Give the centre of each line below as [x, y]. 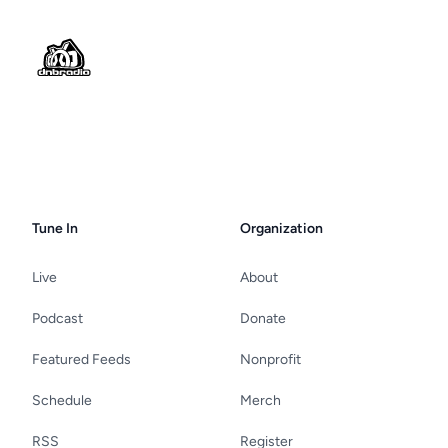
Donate [263, 318]
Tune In [55, 228]
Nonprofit [270, 359]
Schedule [62, 400]
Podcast [57, 318]
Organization [281, 228]
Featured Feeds [81, 359]
